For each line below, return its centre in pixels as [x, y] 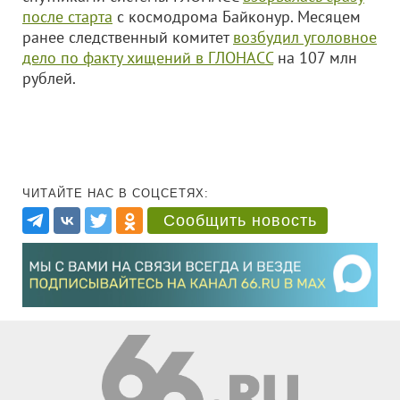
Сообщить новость [240, 221]
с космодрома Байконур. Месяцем [237, 17]
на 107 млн [315, 58]
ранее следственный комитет [128, 37]
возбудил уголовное [305, 37]
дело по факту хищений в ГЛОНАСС [148, 58]
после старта [67, 17]
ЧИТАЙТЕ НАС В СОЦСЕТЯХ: [116, 193]
